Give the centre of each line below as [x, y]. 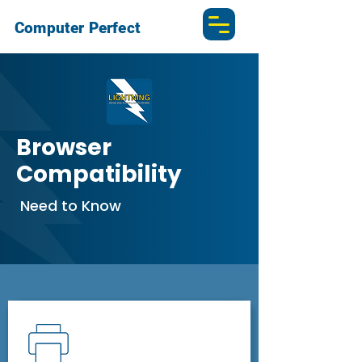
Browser [64, 147]
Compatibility [101, 174]
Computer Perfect [78, 28]
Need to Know [69, 206]
